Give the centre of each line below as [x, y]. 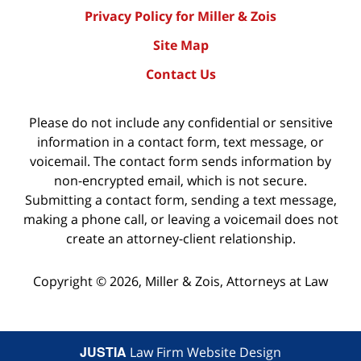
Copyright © [70, 281]
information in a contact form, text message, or [180, 141]
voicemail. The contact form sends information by [180, 161]
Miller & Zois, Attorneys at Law [237, 281]
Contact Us [180, 74]
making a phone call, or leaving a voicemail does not [180, 219]
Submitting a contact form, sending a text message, [180, 199]
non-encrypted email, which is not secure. [180, 180]
